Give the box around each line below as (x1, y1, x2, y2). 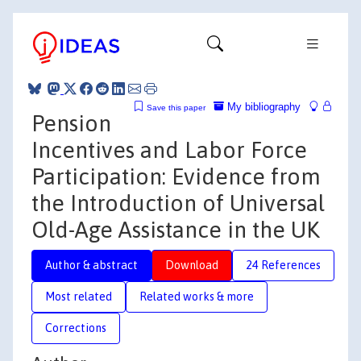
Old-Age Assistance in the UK (31, 216, 320, 243)
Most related (45, 289, 112, 303)
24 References (246, 258, 321, 272)
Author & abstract (45, 258, 138, 272)
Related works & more (139, 289, 254, 303)
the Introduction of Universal (31, 189, 325, 216)
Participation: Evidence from (31, 163, 321, 189)
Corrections (45, 321, 106, 334)
